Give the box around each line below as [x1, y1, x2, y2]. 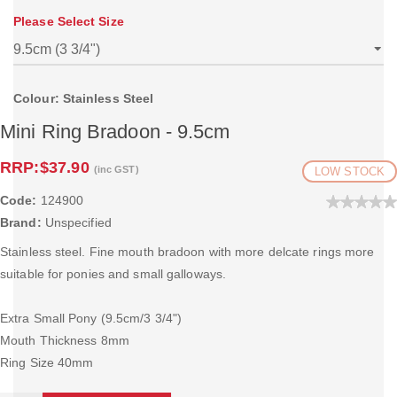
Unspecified [41, 215, 112, 230]
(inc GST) [93, 164, 139, 175]
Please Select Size [13, 14, 124, 28]
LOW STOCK [315, 165, 385, 178]
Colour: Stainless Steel [13, 91, 154, 105]
